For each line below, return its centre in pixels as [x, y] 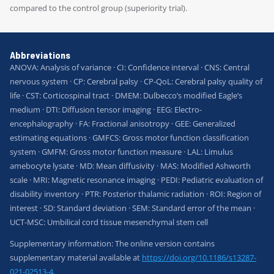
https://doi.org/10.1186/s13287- [199, 258]
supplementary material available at [76, 258]
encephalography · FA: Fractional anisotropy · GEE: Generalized [123, 124]
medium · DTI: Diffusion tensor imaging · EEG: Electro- [106, 110]
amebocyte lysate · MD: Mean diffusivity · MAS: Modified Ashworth [130, 166]
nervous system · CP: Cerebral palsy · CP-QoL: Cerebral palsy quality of [136, 82]
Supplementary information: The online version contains [112, 244]
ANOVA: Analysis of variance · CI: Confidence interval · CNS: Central [130, 68]
